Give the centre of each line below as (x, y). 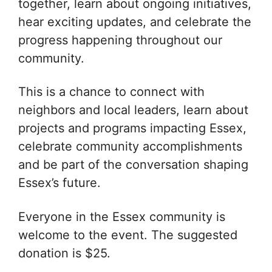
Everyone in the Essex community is (122, 216)
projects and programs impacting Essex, (132, 128)
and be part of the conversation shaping (133, 165)
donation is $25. (64, 253)
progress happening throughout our (120, 40)
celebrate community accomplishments (130, 147)
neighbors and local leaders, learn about (133, 110)
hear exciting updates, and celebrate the (135, 22)
